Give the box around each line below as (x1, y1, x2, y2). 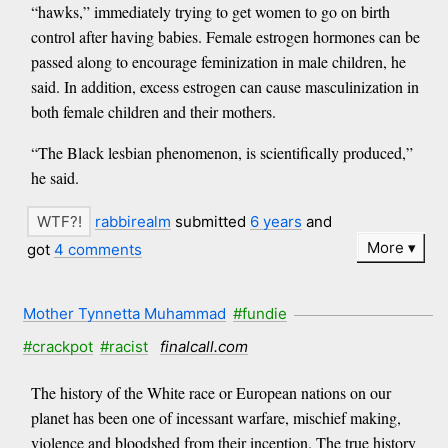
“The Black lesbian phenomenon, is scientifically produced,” (30, 142, 413, 163)
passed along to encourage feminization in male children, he (30, 51, 406, 72)
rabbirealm (95, 212, 172, 231)
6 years (250, 212, 303, 231)
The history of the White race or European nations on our (30, 381, 391, 403)
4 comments (54, 239, 143, 259)
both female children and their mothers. (30, 101, 276, 122)
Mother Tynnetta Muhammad (22, 304, 226, 324)
